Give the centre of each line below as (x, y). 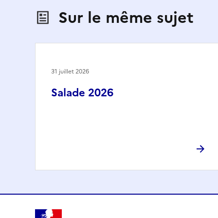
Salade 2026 (82, 92)
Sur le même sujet (126, 17)
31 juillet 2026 (70, 71)
